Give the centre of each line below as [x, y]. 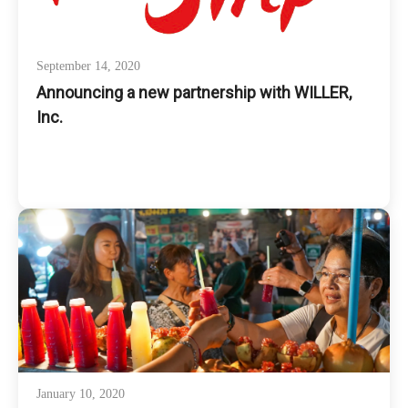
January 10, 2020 [81, 394]
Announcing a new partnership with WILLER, [194, 92]
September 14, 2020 [88, 66]
